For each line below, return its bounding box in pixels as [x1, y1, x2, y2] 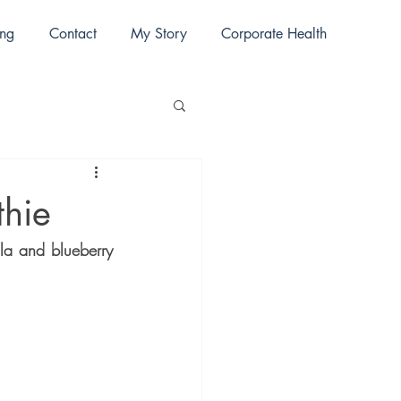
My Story [131, 24, 187, 43]
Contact [48, 24, 97, 43]
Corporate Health [221, 24, 327, 43]
